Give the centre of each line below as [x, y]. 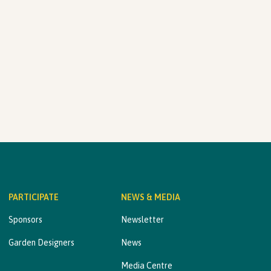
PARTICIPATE [34, 197]
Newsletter [142, 220]
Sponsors [25, 220]
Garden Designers [41, 243]
